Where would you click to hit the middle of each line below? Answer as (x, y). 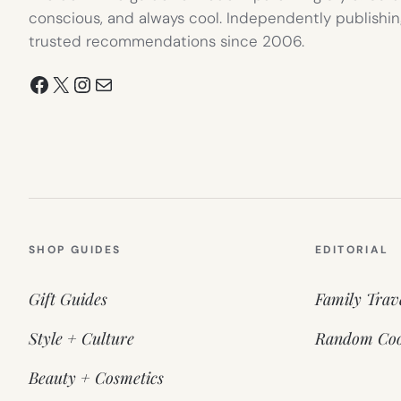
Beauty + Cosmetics (96, 377)
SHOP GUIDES (75, 249)
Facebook (76, 83)
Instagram (119, 83)
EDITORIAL (352, 249)
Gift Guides (68, 299)
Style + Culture (81, 338)
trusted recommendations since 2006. (166, 42)
